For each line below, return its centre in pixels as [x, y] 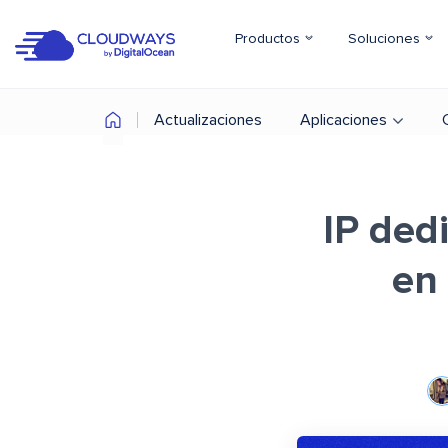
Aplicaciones [343, 120]
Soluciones [386, 39]
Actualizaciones [208, 120]
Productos [269, 39]
